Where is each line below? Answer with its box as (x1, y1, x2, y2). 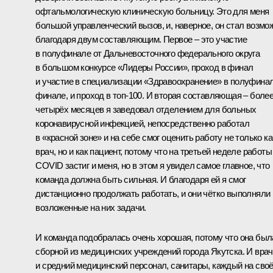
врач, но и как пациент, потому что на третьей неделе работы (35, 146, 272, 157)
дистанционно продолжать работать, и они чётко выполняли (35, 188, 271, 199)
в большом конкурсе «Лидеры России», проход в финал (35, 62, 253, 73)
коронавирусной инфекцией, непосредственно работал (35, 118, 249, 129)
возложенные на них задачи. (35, 202, 146, 213)
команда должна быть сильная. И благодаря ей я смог (35, 174, 246, 185)
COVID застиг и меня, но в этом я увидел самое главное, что (35, 160, 270, 171)
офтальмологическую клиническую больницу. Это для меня (35, 5, 269, 16)
